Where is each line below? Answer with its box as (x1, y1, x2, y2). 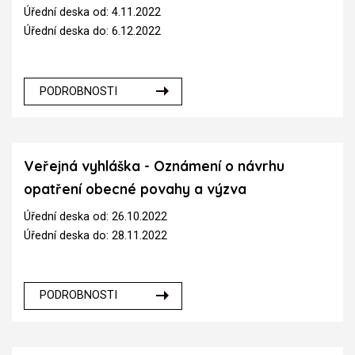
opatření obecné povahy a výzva (24, 180, 246, 197)
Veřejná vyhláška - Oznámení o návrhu (24, 157, 284, 174)
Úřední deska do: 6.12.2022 (24, 24, 161, 38)
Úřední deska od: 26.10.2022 (24, 209, 167, 223)
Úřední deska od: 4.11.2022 (24, 5, 161, 19)
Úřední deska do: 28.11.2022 (24, 228, 167, 242)
